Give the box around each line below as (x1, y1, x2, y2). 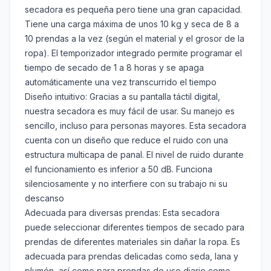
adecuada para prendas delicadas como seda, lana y (25, 251, 238, 262)
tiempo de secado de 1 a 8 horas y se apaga (25, 62, 204, 73)
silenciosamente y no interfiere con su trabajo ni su (25, 178, 227, 189)
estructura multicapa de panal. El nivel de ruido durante (25, 149, 244, 160)
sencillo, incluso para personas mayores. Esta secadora (25, 120, 246, 131)
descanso (25, 193, 64, 204)
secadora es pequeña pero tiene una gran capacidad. (25, 4, 242, 15)
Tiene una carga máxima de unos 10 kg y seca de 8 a (25, 19, 239, 30)
